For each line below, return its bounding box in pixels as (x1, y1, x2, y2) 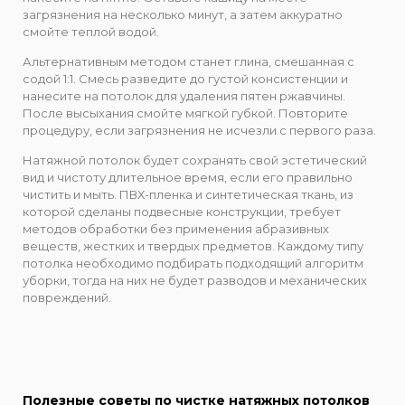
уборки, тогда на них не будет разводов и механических (23, 273, 367, 288)
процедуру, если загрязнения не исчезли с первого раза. (23, 122, 376, 137)
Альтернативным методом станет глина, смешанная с (23, 53, 354, 69)
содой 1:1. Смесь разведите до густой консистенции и (23, 71, 348, 86)
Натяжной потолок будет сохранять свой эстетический (23, 153, 367, 168)
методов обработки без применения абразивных (23, 221, 329, 237)
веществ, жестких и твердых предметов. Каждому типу (23, 239, 363, 254)
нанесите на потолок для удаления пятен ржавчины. (23, 88, 345, 103)
